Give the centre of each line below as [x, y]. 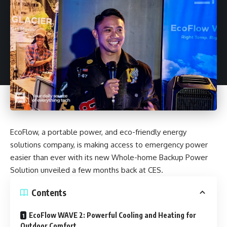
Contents [49, 192]
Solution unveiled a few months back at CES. [87, 170]
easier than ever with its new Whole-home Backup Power [109, 158]
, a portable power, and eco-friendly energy [112, 132]
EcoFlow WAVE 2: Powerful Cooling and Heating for [112, 215]
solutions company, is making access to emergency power [109, 145]
